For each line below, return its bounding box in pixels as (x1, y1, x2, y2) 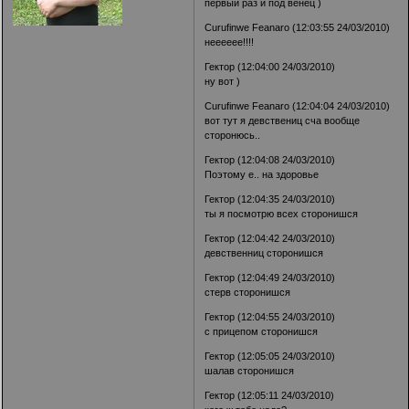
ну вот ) (204, 76, 241, 88)
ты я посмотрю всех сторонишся (204, 208, 359, 220)
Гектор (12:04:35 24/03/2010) (204, 194, 336, 205)
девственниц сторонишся (204, 247, 324, 259)
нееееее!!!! (204, 37, 255, 48)
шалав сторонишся (204, 365, 295, 377)
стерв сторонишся (204, 287, 291, 299)
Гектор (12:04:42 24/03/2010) (204, 233, 336, 245)
